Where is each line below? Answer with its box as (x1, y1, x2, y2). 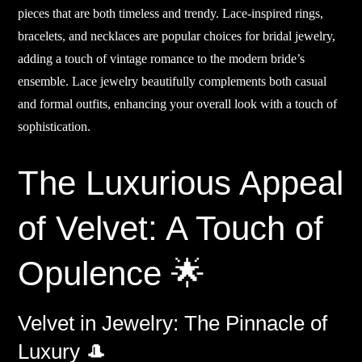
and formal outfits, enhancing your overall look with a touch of (18, 97, 338, 112)
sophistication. (18, 120, 91, 134)
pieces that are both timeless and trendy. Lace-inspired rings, (18, 6, 324, 21)
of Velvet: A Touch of (18, 209, 324, 248)
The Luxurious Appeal (18, 164, 344, 203)
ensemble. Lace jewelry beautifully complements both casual (18, 74, 327, 89)
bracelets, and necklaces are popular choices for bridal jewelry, (18, 29, 336, 44)
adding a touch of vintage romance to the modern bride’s (18, 52, 305, 66)
